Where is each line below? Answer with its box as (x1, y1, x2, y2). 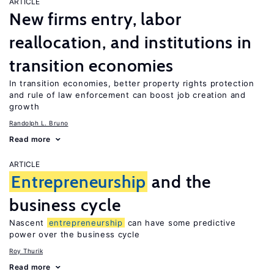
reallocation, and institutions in (9, 32, 252, 53)
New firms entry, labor (9, 9, 182, 29)
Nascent (9, 218, 47, 228)
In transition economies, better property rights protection (9, 78, 254, 88)
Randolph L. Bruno (9, 119, 68, 127)
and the (147, 171, 212, 192)
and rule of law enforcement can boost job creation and (9, 90, 246, 100)
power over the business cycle (9, 229, 140, 239)
